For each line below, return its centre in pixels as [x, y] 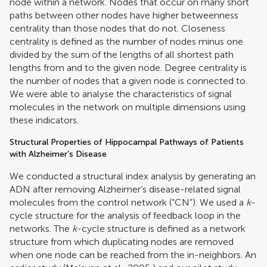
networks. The [41, 228]
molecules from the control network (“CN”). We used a [128, 202]
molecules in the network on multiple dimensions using [128, 107]
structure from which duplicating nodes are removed [122, 241]
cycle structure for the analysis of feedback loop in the [125, 215]
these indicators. [44, 120]
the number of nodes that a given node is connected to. [128, 80]
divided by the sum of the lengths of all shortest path [122, 54]
